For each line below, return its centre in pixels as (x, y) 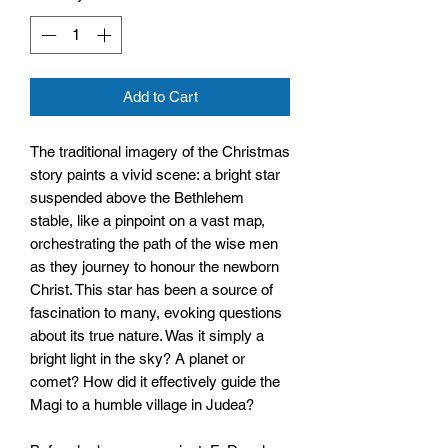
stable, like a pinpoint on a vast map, (147, 221)
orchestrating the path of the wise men (154, 244)
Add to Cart (160, 97)
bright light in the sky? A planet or (137, 359)
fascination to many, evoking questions (156, 313)
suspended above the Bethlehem (137, 198)
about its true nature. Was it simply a (147, 336)
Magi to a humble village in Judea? (142, 405)
